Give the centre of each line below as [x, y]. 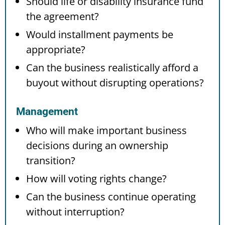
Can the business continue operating [111, 196]
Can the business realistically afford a [112, 67]
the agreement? [63, 16]
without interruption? [75, 211]
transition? [51, 160]
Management [47, 111]
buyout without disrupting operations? [115, 82]
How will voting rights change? [96, 178]
